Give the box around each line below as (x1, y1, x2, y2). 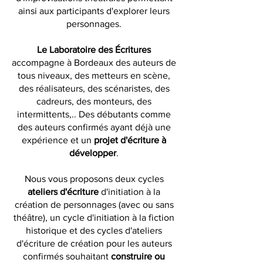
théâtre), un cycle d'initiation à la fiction (14, 213, 174, 222)
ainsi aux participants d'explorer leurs (18, 6, 170, 16)
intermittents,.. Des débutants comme (17, 109, 171, 119)
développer (69, 148, 116, 158)
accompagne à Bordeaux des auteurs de (12, 58, 176, 68)
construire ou (111, 251, 165, 261)
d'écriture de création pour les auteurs (16, 238, 172, 248)
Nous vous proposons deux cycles (24, 174, 164, 184)
